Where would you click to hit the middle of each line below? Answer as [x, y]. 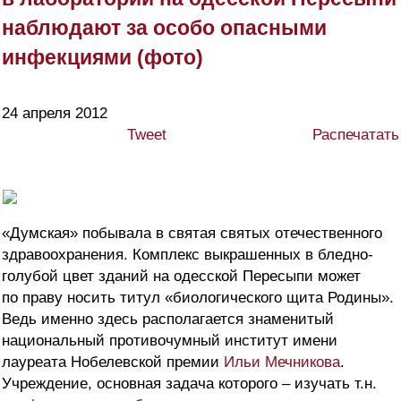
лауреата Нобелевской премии [113, 363]
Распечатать [356, 135]
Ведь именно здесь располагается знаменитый [168, 320]
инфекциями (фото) [102, 58]
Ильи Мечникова [282, 363]
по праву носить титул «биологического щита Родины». [198, 298]
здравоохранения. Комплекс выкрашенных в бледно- [188, 255]
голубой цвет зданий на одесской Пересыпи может [181, 277]
